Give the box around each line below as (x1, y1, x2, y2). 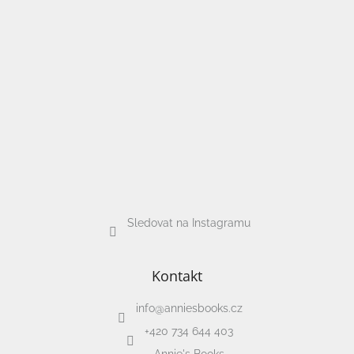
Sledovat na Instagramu (127, 217, 250, 230)
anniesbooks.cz (164, 302, 243, 315)
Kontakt (152, 266, 202, 286)
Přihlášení (16, 47, 63, 59)
